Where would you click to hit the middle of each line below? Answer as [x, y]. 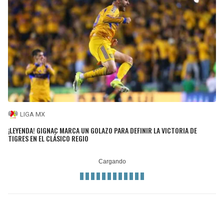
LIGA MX [32, 114]
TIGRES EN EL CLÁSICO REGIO [48, 138]
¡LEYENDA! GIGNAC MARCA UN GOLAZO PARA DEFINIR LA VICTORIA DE [102, 130]
